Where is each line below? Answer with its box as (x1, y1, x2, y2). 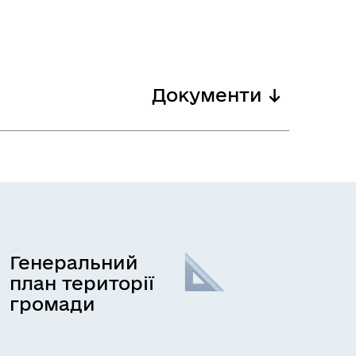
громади (9, 293, 95, 314)
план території (9, 273, 154, 293)
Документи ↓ (152, 84, 281, 105)
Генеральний (9, 252, 138, 273)
